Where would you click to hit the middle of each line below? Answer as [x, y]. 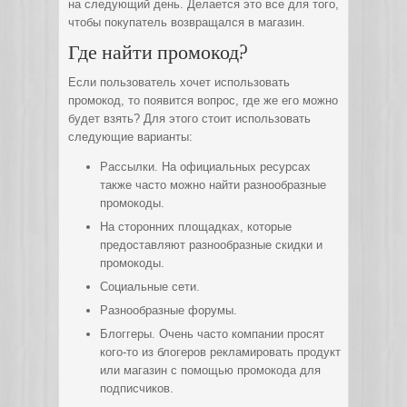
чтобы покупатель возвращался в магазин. [187, 22]
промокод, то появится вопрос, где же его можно [203, 100]
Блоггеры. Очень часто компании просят [212, 334]
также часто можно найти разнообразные [213, 185]
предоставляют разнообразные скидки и [211, 245]
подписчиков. [137, 388]
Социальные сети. [150, 287]
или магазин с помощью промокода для [210, 370]
